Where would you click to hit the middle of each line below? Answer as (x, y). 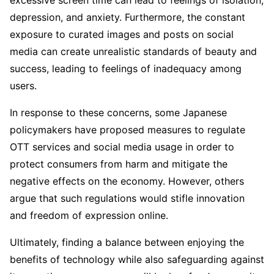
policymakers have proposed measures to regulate (128, 130)
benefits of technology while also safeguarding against (137, 260)
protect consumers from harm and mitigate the (119, 164)
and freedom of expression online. (89, 216)
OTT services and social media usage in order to (122, 147)
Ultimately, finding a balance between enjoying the (127, 243)
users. (23, 86)
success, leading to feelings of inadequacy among (126, 69)
